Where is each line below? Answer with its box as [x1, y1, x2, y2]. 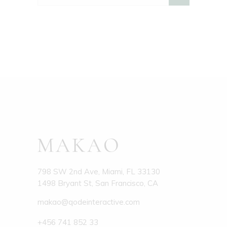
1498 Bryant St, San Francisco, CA [37, 178, 158, 188]
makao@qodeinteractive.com [37, 197, 140, 207]
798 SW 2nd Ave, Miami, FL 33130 [37, 167, 160, 176]
